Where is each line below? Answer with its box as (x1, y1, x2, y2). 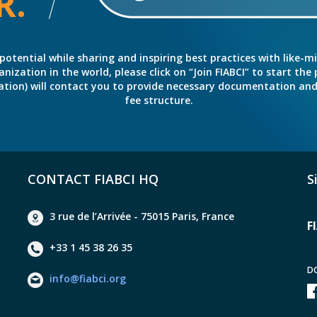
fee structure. (124, 93, 193, 107)
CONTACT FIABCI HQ (28, 170, 159, 188)
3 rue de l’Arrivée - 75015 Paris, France (50, 209, 235, 223)
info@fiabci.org (50, 271, 127, 285)
